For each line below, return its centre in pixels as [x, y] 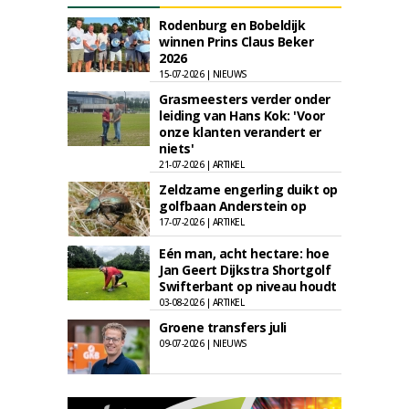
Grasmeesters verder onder [245, 99]
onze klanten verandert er [240, 132]
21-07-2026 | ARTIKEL [201, 164]
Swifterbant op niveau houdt [248, 286]
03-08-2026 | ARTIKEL [201, 302]
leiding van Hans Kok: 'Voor [242, 115]
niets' [176, 148]
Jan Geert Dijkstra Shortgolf [245, 270]
